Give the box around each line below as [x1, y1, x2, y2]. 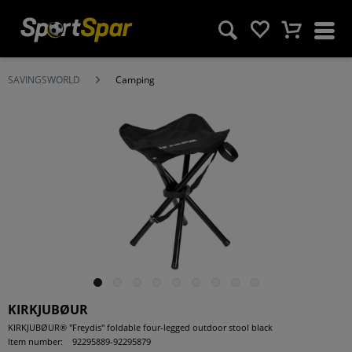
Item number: [8, 335, 63, 347]
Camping [115, 73, 155, 86]
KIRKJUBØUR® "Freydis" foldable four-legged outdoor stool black [8, 321, 273, 333]
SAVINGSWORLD [8, 73, 80, 86]
